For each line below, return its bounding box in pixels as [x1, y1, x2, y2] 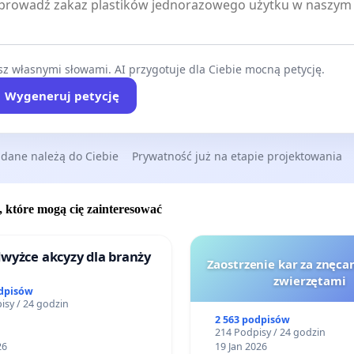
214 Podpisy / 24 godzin [215, 326, 326, 340]
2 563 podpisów [215, 313, 291, 327]
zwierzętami [273, 273, 346, 289]
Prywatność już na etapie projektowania [132, 148, 342, 164]
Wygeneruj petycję [4, 87, 119, 104]
